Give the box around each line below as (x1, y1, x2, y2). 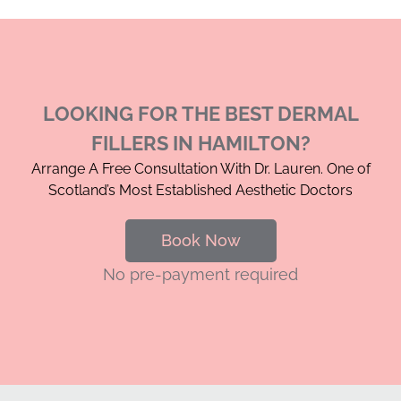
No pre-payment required (103, 264, 298, 284)
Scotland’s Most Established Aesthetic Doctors (48, 181, 353, 199)
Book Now (160, 230, 241, 250)
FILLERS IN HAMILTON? (90, 131, 311, 155)
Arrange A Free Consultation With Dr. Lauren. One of (30, 159, 371, 177)
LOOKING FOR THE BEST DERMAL (42, 101, 359, 125)
